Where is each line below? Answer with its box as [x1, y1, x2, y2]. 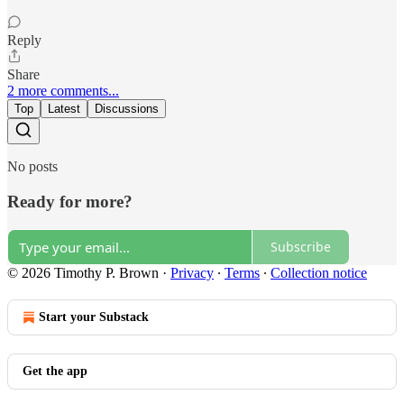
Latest [48, 102, 80, 116]
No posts [7, 159, 58, 175]
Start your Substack [39, 309, 149, 324]
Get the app [23, 363, 87, 378]
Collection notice [271, 264, 367, 280]
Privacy [170, 264, 214, 280]
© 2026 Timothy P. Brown [7, 264, 159, 280]
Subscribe [271, 238, 331, 256]
